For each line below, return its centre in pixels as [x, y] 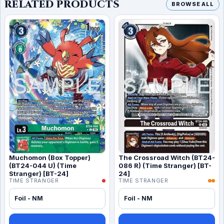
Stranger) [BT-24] [39, 173]
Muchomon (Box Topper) [50, 157]
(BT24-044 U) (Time [43, 165]
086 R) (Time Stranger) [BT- [165, 165]
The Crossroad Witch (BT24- [167, 157]
